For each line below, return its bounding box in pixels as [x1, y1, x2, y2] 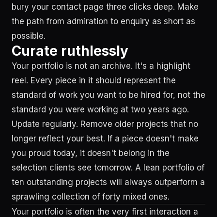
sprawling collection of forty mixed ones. [12, 192, 170, 201]
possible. [12, 31, 46, 41]
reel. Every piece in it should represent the [12, 76, 176, 85]
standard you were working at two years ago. [12, 105, 189, 114]
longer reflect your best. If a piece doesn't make [12, 134, 199, 143]
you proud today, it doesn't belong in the [12, 148, 170, 158]
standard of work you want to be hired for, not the [12, 90, 205, 100]
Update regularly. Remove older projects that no [12, 119, 198, 129]
